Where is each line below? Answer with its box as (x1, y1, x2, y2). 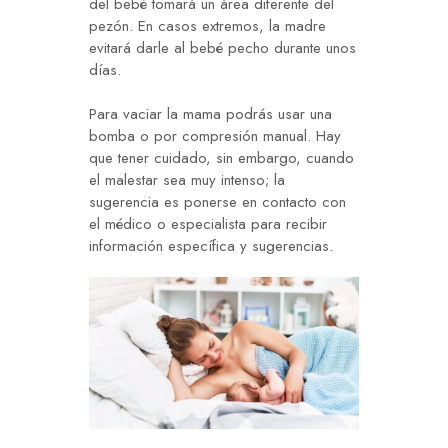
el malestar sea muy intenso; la (89, 169, 285, 192)
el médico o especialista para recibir (89, 213, 327, 236)
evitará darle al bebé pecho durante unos (89, 37, 356, 60)
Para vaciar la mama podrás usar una (89, 103, 332, 126)
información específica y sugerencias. (89, 235, 333, 258)
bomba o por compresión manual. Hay (89, 125, 341, 148)
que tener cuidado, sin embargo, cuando (89, 147, 354, 170)
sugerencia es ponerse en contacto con (89, 191, 346, 214)
